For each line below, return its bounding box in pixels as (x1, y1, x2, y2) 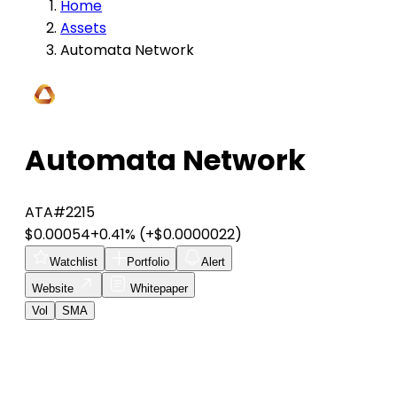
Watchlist (50, 254, 97, 269)
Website (32, 281, 77, 295)
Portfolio (127, 254, 169, 269)
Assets (60, 18, 106, 38)
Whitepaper (127, 281, 188, 295)
